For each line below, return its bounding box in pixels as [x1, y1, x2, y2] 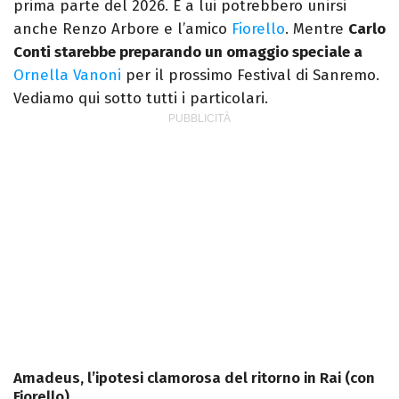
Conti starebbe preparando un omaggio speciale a [13, 43, 362, 62]
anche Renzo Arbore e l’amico [13, 20, 232, 39]
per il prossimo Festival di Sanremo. [126, 66, 379, 85]
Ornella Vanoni [13, 66, 126, 85]
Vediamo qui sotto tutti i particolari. [13, 89, 268, 109]
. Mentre [285, 20, 348, 39]
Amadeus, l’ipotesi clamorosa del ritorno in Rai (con [13, 369, 375, 388]
